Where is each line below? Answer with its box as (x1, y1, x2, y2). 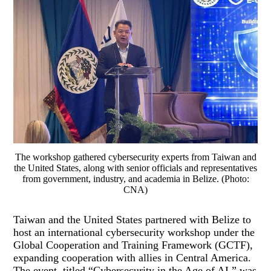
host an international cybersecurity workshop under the (13, 226, 255, 239)
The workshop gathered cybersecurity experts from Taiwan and (15, 152, 256, 163)
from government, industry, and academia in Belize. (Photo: (22, 174, 249, 184)
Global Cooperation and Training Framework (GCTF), (13, 239, 253, 252)
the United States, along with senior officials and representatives (14, 163, 258, 174)
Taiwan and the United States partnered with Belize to (13, 214, 252, 226)
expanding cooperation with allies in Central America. (13, 252, 252, 264)
